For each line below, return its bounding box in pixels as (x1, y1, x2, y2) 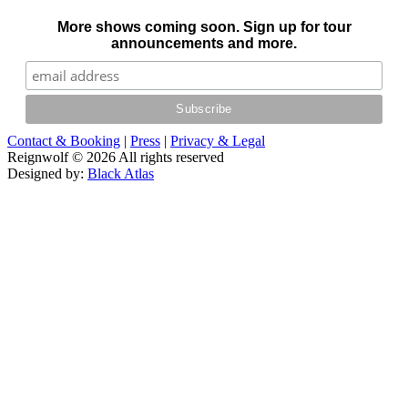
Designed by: (7, 165, 87, 181)
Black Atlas (87, 165, 154, 181)
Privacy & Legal (170, 132, 265, 148)
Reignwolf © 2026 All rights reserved (7, 148, 224, 165)
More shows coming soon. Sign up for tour (56, 18, 352, 35)
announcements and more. (111, 35, 297, 51)
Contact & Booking (7, 132, 120, 148)
